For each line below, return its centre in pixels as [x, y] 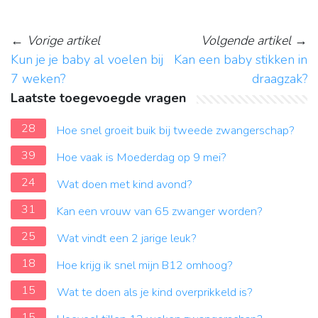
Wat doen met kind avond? [125, 185]
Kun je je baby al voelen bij [87, 60]
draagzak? [280, 79]
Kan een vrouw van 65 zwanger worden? [160, 212]
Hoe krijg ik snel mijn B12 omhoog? [145, 266]
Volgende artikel [246, 41]
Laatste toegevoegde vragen [98, 98]
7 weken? [38, 79]
